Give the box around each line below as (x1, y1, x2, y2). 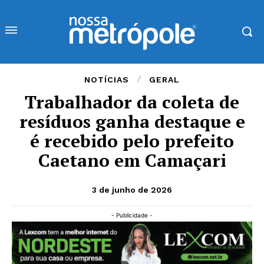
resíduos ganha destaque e (19, 109, 245, 133)
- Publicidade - (111, 211, 153, 219)
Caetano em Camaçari (38, 148, 226, 172)
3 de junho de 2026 (92, 184, 172, 194)
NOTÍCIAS (84, 74, 129, 84)
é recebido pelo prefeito (30, 128, 234, 153)
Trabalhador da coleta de (25, 90, 239, 114)
